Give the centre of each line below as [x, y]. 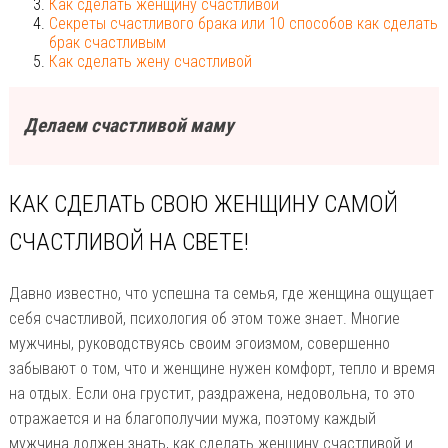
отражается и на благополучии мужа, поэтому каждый [192, 418]
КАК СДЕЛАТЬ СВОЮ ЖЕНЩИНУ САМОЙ [203, 203]
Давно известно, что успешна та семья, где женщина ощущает [221, 293]
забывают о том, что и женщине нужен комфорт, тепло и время [221, 368]
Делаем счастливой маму [128, 125]
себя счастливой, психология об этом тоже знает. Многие [204, 318]
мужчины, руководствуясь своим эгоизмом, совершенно [199, 343]
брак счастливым [107, 42]
